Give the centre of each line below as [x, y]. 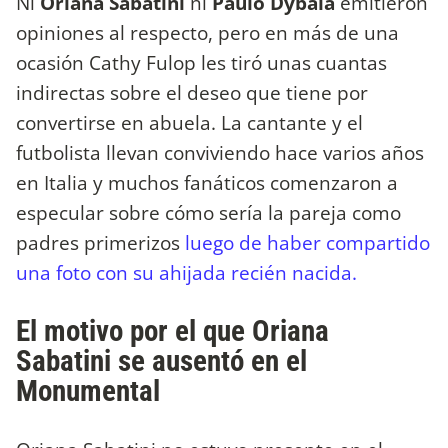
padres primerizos [100, 242]
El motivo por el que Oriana [172, 331]
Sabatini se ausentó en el [161, 361]
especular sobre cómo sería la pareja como [208, 212]
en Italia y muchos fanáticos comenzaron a [207, 182]
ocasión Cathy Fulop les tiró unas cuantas [201, 62]
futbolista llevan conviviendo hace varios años [220, 152]
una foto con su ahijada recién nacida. [189, 272]
